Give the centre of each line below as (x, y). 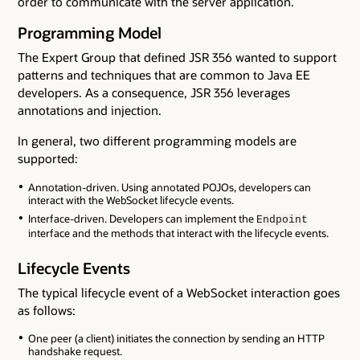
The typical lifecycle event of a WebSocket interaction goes (179, 292)
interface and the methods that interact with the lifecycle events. (178, 233)
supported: (48, 159)
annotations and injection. (90, 110)
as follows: (47, 310)
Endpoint (282, 220)
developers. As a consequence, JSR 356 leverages (154, 93)
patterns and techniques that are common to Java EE (164, 75)
